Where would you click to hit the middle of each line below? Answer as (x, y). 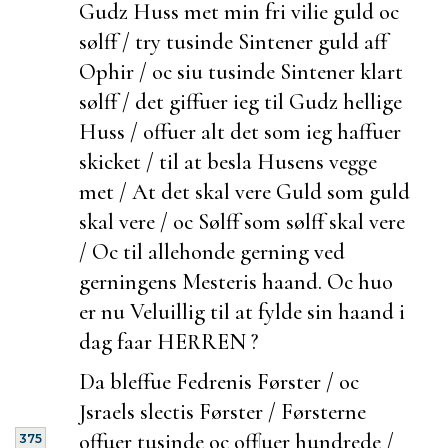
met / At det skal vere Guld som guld (244, 191)
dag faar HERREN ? (168, 341)
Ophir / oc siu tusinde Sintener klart (241, 71)
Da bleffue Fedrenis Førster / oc (219, 381)
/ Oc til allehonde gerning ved (212, 251)
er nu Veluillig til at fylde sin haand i (242, 311)
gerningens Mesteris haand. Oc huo (236, 281)
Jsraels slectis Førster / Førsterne (222, 411)
